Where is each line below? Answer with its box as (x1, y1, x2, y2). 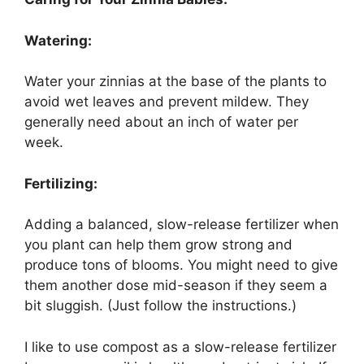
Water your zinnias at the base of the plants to (24, 73, 327, 90)
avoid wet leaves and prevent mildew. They (24, 93, 309, 110)
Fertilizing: (24, 175, 97, 192)
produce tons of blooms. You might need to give (24, 257, 338, 274)
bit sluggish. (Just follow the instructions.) (24, 297, 297, 314)
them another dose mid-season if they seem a (24, 277, 327, 294)
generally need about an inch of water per (24, 114, 298, 131)
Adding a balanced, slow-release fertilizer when (24, 216, 339, 233)
